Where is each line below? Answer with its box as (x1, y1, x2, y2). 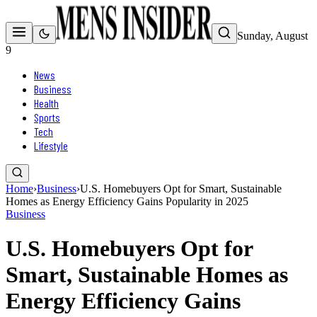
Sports (34, 110, 60, 124)
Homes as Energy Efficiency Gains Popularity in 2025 (6, 195, 248, 207)
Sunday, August (237, 30, 308, 42)
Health (34, 96, 59, 110)
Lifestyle (34, 139, 68, 152)
